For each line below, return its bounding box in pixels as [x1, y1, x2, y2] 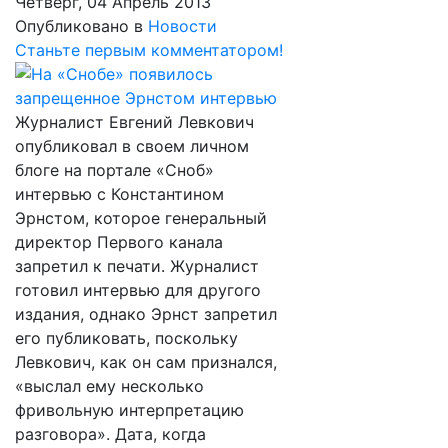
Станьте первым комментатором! [15, 40, 283, 60]
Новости [148, 16, 217, 36]
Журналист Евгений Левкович [15, 112, 254, 132]
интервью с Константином [15, 184, 224, 204]
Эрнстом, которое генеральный [15, 208, 267, 228]
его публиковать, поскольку [15, 328, 238, 348]
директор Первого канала [15, 232, 223, 252]
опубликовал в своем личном [15, 136, 249, 156]
